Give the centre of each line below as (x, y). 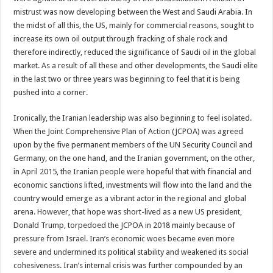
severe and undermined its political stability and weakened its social (131, 252)
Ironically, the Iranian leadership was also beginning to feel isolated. (133, 118)
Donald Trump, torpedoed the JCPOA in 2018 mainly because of (125, 225)
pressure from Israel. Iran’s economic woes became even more (124, 238)
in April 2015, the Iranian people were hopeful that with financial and (133, 171)
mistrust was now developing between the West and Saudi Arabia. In (133, 12)
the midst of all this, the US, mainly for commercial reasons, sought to (134, 25)
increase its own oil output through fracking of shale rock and (121, 38)
